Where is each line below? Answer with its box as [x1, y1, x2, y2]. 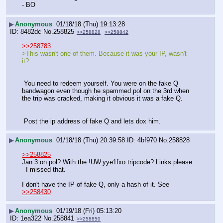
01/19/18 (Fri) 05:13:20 [56, 207, 121, 215]
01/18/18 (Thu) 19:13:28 [56, 20, 125, 28]
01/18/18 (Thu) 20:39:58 [56, 136, 125, 144]
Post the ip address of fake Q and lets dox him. [24, 117, 161, 125]
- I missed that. [22, 165, 68, 173]
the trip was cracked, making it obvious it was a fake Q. [22, 95, 183, 103]
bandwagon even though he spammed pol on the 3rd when [22, 87, 189, 95]
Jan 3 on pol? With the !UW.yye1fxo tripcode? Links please [22, 158, 192, 166]
